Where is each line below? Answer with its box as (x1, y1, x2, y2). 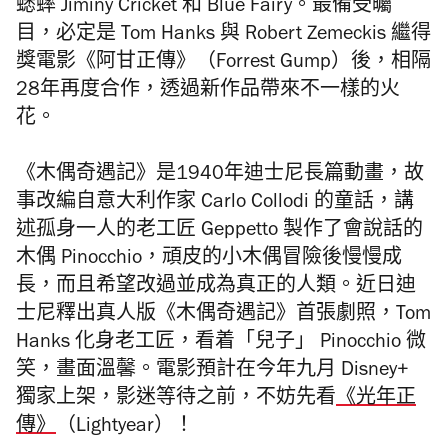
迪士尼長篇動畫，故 (244, 166, 424, 186)
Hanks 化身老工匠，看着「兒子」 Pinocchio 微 (16, 334, 426, 354)
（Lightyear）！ (56, 418, 194, 438)
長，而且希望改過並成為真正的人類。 (16, 278, 356, 298)
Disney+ (341, 362, 409, 382)
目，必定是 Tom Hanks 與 (16, 26, 240, 46)
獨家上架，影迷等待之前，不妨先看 (16, 390, 336, 410)
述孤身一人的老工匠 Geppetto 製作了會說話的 (16, 222, 423, 242)
